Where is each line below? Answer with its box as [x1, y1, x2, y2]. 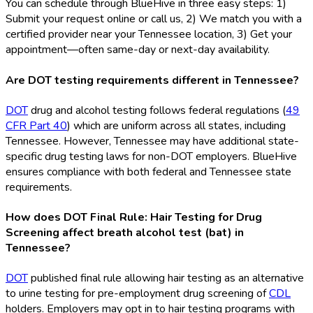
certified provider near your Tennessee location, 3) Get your [6, 27, 292, 43]
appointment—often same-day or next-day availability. [6, 42, 270, 58]
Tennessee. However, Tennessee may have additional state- [6, 133, 299, 149]
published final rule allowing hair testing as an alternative [28, 270, 304, 286]
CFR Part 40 [6, 117, 67, 133]
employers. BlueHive [193, 148, 297, 164]
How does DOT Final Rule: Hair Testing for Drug [6, 210, 262, 226]
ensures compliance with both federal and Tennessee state [6, 163, 291, 180]
